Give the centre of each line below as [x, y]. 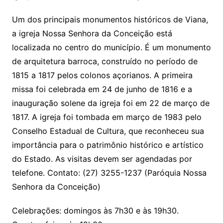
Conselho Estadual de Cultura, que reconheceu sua [108, 131]
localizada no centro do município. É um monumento [111, 48]
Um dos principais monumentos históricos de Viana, [110, 20]
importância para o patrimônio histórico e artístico [108, 145]
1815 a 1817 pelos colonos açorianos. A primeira [102, 75]
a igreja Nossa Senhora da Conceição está [92, 34]
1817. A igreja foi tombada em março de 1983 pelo [107, 117]
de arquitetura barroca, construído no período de [105, 61]
